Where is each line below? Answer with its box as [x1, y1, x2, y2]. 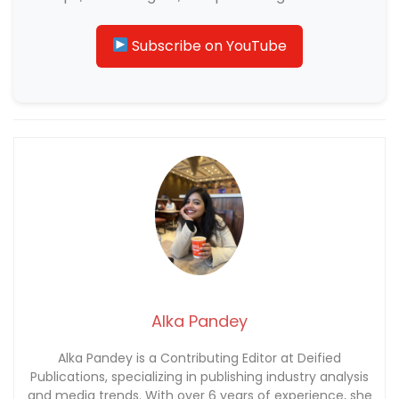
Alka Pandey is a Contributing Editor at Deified [58, 349, 341, 368]
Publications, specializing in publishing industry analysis [30, 368, 369, 387]
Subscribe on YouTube [128, 35, 288, 56]
